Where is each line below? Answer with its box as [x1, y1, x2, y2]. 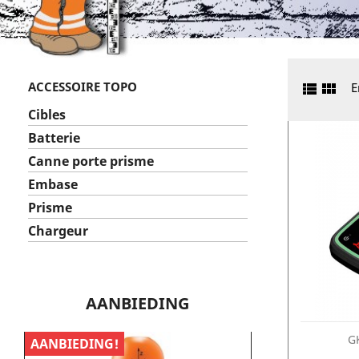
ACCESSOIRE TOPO [28, 79, 137, 95]
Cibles [28, 106, 66, 123]
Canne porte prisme [28, 152, 154, 170]
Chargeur [28, 222, 88, 240]
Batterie [28, 129, 80, 147]
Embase [28, 175, 78, 193]
